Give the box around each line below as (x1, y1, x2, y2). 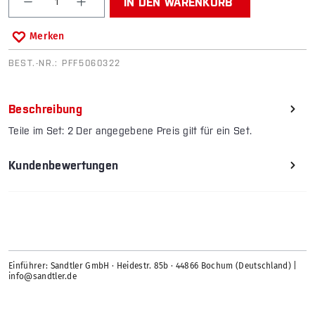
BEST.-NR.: (8, 58, 63, 69)
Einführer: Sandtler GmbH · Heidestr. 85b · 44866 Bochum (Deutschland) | (8, 261, 297, 271)
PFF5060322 (62, 58, 121, 69)
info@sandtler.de (8, 271, 77, 282)
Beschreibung (8, 103, 82, 116)
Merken (30, 30, 65, 43)
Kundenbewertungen (8, 159, 119, 172)
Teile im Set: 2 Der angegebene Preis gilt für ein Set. (8, 125, 252, 137)
